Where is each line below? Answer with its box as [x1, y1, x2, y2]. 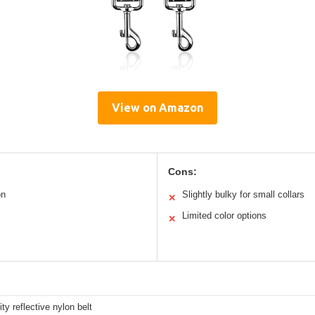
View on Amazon [112, 101, 203, 114]
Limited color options [182, 210, 266, 221]
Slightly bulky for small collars [182, 188, 304, 200]
